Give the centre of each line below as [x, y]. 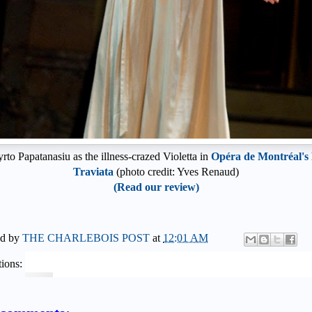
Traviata [93, 172]
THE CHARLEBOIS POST [87, 238]
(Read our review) [156, 187]
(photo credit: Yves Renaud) [176, 172]
